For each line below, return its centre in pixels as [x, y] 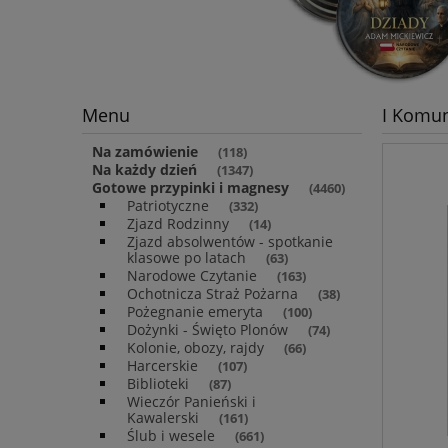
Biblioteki [158, 384]
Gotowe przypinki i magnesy [190, 188]
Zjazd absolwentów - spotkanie [230, 242]
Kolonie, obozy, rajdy [195, 348]
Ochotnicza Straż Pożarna [212, 294]
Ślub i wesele [171, 436]
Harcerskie [162, 366]
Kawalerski [163, 418]
